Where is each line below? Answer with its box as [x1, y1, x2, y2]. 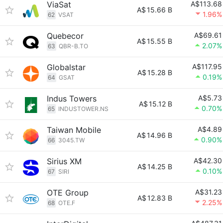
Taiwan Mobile [47, 125, 101, 135]
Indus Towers [47, 94, 97, 104]
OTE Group [47, 188, 89, 198]
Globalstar [47, 62, 86, 72]
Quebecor [47, 31, 84, 41]
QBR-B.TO [59, 42, 88, 50]
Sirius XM [47, 156, 82, 166]
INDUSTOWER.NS [58, 105, 109, 112]
